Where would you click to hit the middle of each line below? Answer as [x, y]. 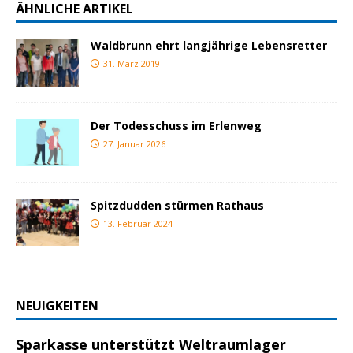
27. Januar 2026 [134, 143]
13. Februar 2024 [138, 223]
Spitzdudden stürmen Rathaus [177, 205]
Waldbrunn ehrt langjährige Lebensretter [209, 46]
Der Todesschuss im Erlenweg [176, 125]
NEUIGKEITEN [57, 305]
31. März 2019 [132, 64]
